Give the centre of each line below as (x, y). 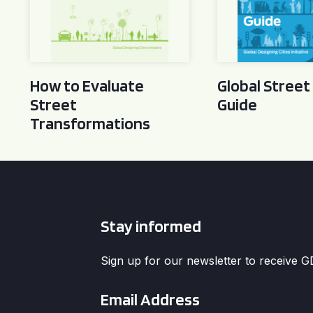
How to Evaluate (87, 86)
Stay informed (151, 226)
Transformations (90, 123)
